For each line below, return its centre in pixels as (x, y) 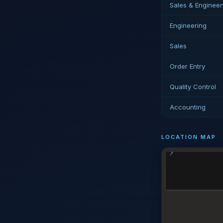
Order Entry (187, 66)
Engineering (188, 25)
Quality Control (193, 87)
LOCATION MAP (189, 137)
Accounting (188, 107)
